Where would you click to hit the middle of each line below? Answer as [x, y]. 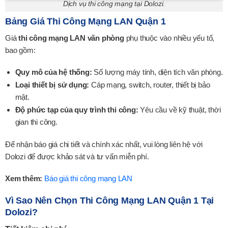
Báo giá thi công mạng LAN [89, 179]
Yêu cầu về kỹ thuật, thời [179, 110]
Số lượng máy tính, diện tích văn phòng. [157, 72]
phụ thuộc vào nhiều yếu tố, [169, 38]
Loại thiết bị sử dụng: [52, 85]
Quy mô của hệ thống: [53, 72]
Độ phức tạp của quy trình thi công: [77, 110]
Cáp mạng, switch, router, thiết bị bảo [150, 85]
